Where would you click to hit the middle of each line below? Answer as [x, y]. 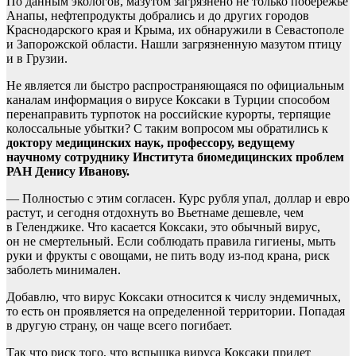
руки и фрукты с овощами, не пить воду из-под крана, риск [168, 256]
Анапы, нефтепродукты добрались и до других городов [158, 16]
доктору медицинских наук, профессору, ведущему [151, 143]
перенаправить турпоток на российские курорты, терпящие [168, 114]
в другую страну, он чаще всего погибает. [119, 326]
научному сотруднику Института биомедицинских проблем [175, 157]
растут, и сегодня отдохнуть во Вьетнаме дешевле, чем [155, 213]
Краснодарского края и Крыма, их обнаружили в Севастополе [175, 30]
